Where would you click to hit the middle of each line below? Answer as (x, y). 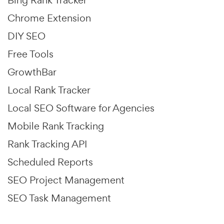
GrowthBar (32, 72)
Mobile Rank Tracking (56, 126)
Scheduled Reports (50, 162)
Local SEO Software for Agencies (81, 108)
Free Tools (30, 54)
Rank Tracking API (47, 144)
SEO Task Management (59, 198)
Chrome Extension (49, 18)
